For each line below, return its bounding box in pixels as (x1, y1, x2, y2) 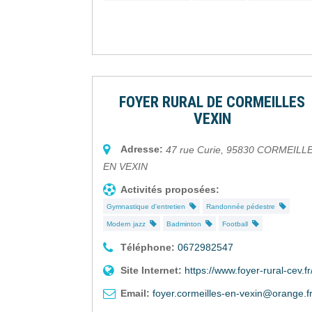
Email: (120, 288, 150, 299)
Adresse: (120, 143, 163, 155)
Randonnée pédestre (206, 203, 279, 211)
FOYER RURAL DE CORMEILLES (119, 93, 306, 111)
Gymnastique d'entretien (107, 203, 189, 211)
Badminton (166, 220, 205, 228)
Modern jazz (107, 220, 150, 228)
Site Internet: (120, 265, 182, 276)
